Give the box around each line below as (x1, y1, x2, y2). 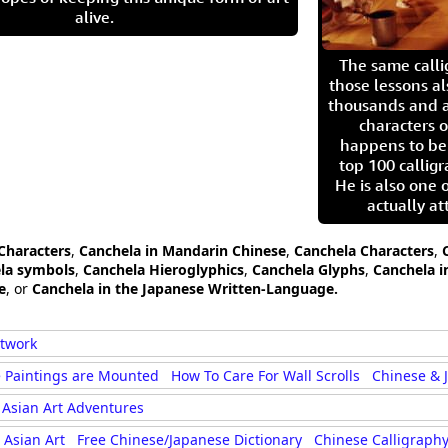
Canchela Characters (294, 241, 434, 260)
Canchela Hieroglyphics (83, 260, 244, 279)
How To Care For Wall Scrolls (171, 366, 360, 385)
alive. (74, 7, 114, 27)
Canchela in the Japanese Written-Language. (32, 279, 338, 298)
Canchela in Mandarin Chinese (79, 241, 286, 260)
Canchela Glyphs (252, 260, 365, 279)
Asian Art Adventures (2, 398, 144, 417)
